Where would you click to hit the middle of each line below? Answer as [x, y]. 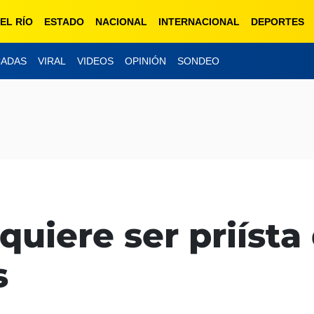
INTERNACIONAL [199, 21]
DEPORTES [278, 21]
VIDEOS [95, 61]
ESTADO [64, 21]
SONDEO [198, 61]
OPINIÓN [145, 61]
